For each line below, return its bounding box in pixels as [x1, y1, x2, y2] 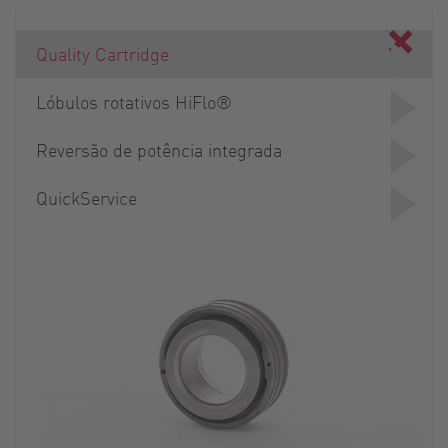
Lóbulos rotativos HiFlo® [36, 89, 232, 113]
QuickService [36, 185, 137, 209]
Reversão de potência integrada [36, 137, 282, 161]
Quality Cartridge [36, 41, 169, 65]
